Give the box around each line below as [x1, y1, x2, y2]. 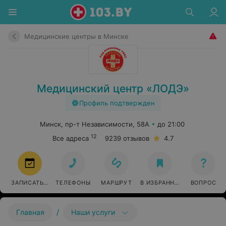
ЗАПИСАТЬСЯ [11, 179, 52, 186]
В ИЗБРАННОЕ [140, 179, 183, 186]
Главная [16, 208, 44, 216]
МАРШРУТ [101, 179, 132, 186]
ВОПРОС [190, 179, 216, 186]
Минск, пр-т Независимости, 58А [39, 120, 149, 128]
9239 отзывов [105, 134, 149, 142]
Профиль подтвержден [79, 99, 155, 107]
